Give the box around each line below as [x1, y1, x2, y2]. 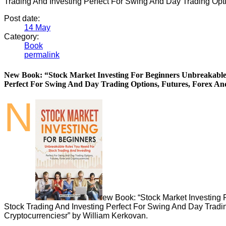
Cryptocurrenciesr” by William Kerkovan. [4, 211, 148, 220]
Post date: [4, 14, 40, 23]
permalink [24, 50, 60, 60]
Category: [4, 32, 39, 41]
